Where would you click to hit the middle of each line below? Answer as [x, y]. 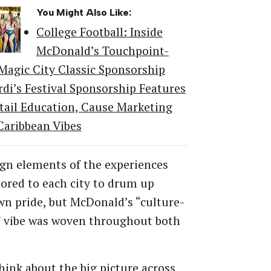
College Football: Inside [99, 32]
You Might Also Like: [83, 13]
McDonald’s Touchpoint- [102, 51]
